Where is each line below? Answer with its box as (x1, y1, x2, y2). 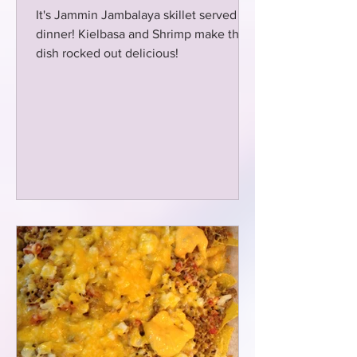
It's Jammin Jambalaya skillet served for (36, 8, 255, 22)
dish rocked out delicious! (36, 46, 178, 60)
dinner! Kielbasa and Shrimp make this (36, 27, 248, 41)
